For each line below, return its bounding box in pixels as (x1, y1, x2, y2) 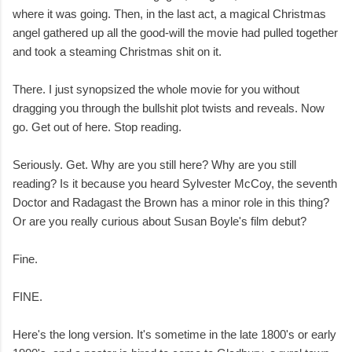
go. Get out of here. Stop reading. (13, 120, 181, 134)
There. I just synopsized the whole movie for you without (13, 82, 299, 97)
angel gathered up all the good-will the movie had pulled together (13, 26, 338, 40)
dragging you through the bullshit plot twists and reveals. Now (13, 101, 324, 115)
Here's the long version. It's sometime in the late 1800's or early (13, 328, 336, 342)
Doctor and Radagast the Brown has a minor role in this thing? (13, 196, 329, 210)
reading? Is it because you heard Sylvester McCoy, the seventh (13, 177, 337, 191)
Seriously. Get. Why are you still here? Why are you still (13, 158, 296, 172)
